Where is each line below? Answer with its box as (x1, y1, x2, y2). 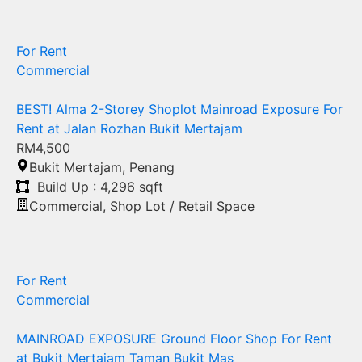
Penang (129, 159, 175, 176)
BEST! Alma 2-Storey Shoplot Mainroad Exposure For (16, 101, 343, 118)
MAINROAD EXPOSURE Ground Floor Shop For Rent (16, 330, 332, 347)
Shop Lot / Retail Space (110, 198, 255, 215)
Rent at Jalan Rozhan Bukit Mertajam (16, 120, 242, 137)
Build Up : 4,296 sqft (37, 179, 163, 196)
